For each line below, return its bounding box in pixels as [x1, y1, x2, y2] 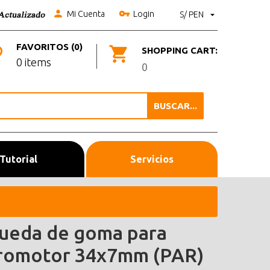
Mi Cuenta [67, 9, 105, 19]
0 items [16, 55, 51, 68]
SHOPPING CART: [142, 45, 218, 55]
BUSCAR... [154, 100, 197, 111]
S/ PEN [180, 9, 206, 19]
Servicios [130, 153, 174, 165]
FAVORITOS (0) [16, 42, 83, 52]
